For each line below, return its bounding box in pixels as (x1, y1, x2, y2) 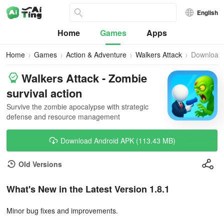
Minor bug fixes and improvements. (6, 205, 118, 215)
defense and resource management (6, 111, 120, 121)
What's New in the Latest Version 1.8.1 (6, 182, 169, 195)
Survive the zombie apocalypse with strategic (6, 101, 148, 111)
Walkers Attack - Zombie (21, 70, 147, 86)
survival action (6, 85, 82, 101)
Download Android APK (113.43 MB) (60, 135, 175, 145)
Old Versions (18, 159, 62, 169)
